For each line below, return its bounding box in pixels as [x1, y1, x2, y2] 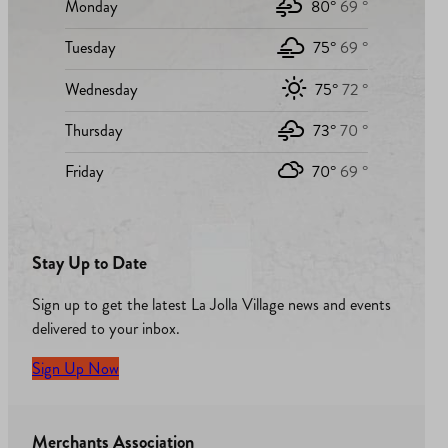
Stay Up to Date [32, 250, 147, 277]
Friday [64, 160, 104, 184]
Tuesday [64, 36, 116, 60]
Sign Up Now [32, 357, 119, 381]
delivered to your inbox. [32, 317, 180, 341]
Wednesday [64, 77, 138, 101]
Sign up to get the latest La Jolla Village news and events [32, 293, 391, 317]
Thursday [64, 118, 123, 142]
